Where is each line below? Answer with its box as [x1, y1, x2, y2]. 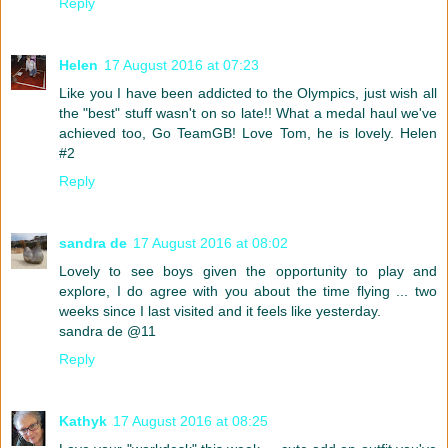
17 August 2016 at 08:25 [113, 412, 268, 429]
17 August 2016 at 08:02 [133, 234, 288, 251]
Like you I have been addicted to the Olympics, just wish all [59, 84, 437, 101]
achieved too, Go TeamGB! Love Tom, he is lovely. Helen [59, 124, 437, 141]
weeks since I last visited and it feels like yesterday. [59, 302, 381, 319]
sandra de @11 [59, 322, 156, 339]
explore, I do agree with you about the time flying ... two [59, 282, 437, 299]
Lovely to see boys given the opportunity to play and [59, 262, 437, 279]
